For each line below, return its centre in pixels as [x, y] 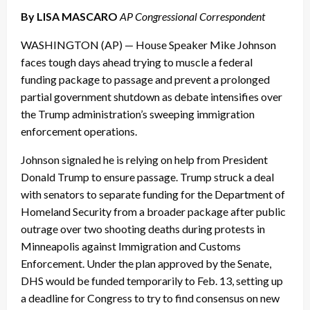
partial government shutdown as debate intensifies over [152, 97]
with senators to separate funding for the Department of [153, 194]
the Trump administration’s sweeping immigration [138, 114]
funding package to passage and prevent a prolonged [145, 80]
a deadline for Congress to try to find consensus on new [150, 298]
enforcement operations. [79, 131]
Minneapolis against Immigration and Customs [131, 246]
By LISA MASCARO [69, 17]
